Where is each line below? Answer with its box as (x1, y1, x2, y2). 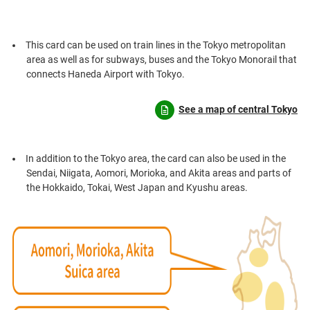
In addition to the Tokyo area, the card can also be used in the (25, 153, 286, 165)
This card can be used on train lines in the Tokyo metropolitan (25, 39, 286, 51)
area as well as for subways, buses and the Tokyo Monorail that (26, 54, 297, 66)
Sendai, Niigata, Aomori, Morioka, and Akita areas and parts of (26, 167, 291, 179)
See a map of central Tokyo (179, 104, 298, 116)
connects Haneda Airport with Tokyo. (26, 69, 185, 80)
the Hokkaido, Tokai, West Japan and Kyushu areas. (26, 182, 248, 194)
